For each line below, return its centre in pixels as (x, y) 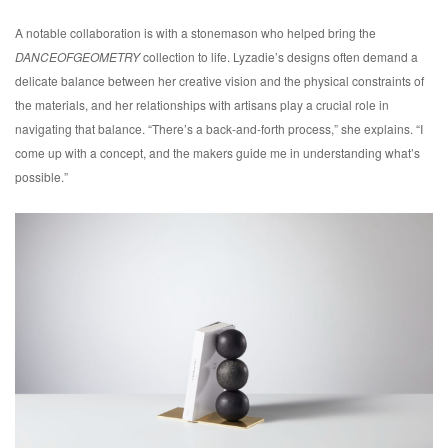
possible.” (41, 177)
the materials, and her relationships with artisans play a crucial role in (202, 105)
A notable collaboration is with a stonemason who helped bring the (195, 33)
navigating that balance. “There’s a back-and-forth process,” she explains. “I (219, 129)
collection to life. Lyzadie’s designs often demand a (280, 57)
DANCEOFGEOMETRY (79, 57)
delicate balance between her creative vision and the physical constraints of (219, 81)
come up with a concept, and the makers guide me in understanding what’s (217, 153)
